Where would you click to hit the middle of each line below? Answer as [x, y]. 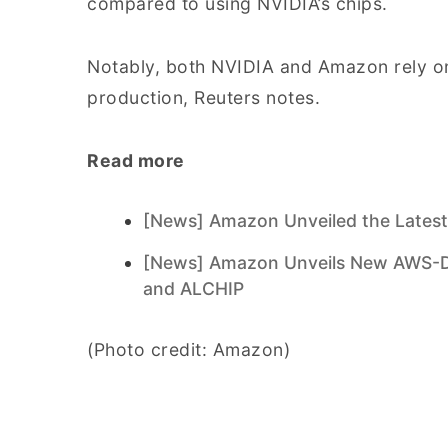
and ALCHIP [193, 288]
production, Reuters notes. [203, 97]
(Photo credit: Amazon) [188, 349]
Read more [136, 160]
